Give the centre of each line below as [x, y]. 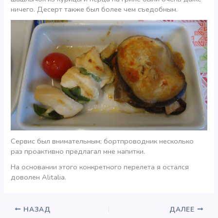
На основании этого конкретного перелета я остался [100, 167]
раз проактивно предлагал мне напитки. [78, 151]
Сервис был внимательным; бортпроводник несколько [102, 141]
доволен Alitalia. [39, 177]
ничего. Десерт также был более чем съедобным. [94, 9]
